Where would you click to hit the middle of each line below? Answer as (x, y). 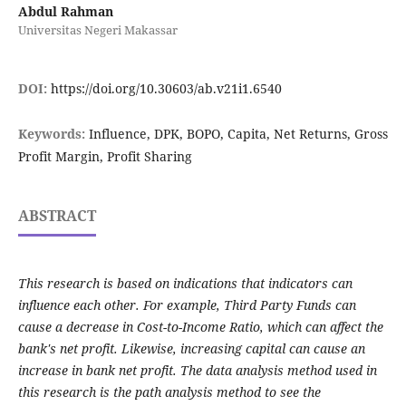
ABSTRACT (57, 216)
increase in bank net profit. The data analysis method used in (197, 371)
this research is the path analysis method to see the (169, 392)
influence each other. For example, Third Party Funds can (187, 305)
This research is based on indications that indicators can (185, 284)
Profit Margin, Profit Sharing (105, 157)
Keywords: (53, 134)
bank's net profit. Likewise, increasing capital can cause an (191, 349)
